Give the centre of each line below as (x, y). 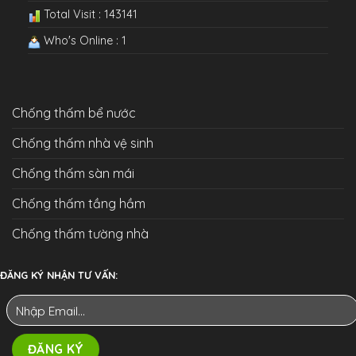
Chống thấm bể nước (74, 113)
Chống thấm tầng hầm (79, 204)
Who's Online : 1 (83, 41)
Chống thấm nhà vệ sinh (83, 143)
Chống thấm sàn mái (73, 174)
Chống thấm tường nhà (80, 234)
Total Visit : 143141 (89, 15)
